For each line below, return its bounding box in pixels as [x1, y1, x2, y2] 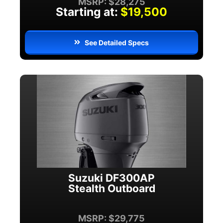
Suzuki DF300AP [68, 172, 155, 185]
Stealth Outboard [68, 182, 155, 195]
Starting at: [56, 4, 118, 19]
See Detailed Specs [85, 38, 149, 47]
